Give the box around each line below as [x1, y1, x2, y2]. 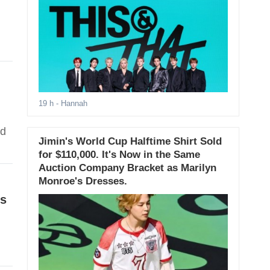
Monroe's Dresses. [38, 175, 127, 187]
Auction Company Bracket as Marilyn [38, 162, 216, 174]
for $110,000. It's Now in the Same [38, 149, 200, 161]
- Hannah [53, 99, 87, 108]
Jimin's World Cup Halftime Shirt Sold [38, 136, 222, 148]
